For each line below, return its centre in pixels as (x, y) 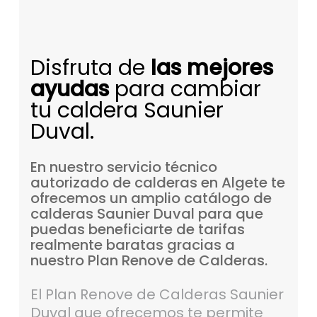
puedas (57, 230)
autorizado (69, 183)
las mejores (212, 68)
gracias (194, 245)
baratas (134, 245)
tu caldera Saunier (127, 111)
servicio (134, 167)
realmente (66, 245)
